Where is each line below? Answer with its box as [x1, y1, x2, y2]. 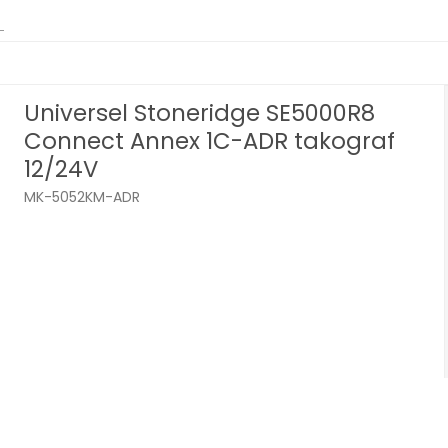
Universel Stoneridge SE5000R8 [24, 97, 376, 130]
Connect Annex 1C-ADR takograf [24, 125, 396, 158]
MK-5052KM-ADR [24, 186, 141, 207]
